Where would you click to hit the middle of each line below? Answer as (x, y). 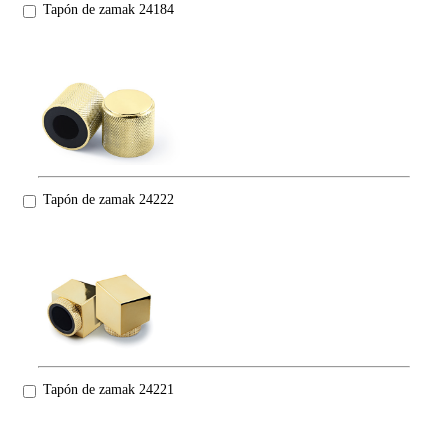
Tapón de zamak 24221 (108, 390)
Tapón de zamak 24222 (108, 200)
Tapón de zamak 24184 (108, 10)
